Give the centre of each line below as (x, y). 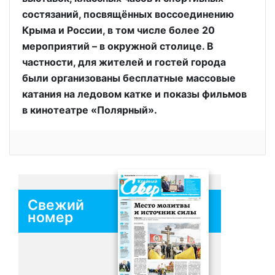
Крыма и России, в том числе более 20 (118, 30)
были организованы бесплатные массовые (129, 78)
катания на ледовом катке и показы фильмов (134, 94)
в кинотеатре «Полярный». (90, 110)
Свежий (56, 205)
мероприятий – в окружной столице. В (118, 46)
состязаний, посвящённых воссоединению (128, 14)
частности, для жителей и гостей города (124, 62)
